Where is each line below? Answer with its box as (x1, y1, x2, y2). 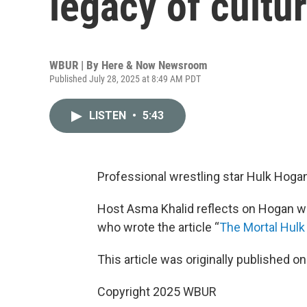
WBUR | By (49, 58, 101, 72)
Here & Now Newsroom (101, 58, 208, 72)
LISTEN (89, 109, 129, 122)
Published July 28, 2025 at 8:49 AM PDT (49, 73, 201, 84)
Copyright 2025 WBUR (97, 284, 217, 299)
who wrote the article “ (97, 220, 219, 234)
